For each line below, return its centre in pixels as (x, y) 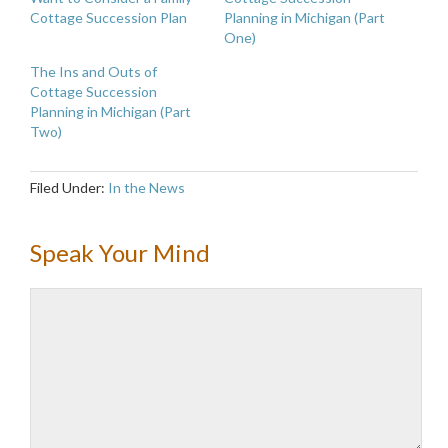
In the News (146, 187)
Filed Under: (69, 187)
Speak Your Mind (120, 252)
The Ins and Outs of (93, 71)
